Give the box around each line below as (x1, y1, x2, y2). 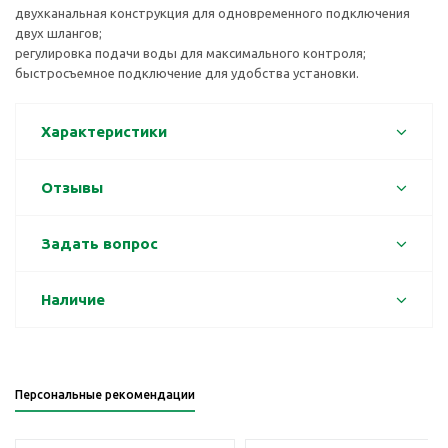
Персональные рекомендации (15, 388, 195, 402)
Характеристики (41, 123, 167, 141)
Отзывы (41, 179, 103, 197)
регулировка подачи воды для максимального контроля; (15, 46, 366, 61)
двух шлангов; (15, 26, 102, 41)
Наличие (41, 291, 105, 309)
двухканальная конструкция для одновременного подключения (15, 6, 410, 21)
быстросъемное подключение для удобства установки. (15, 66, 359, 81)
